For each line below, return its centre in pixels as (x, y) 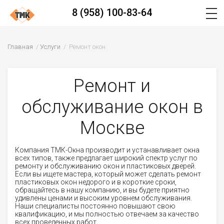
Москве (112, 128)
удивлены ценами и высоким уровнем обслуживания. (103, 198)
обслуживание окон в (112, 107)
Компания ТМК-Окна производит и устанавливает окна (107, 150)
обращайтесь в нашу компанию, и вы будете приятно (102, 190)
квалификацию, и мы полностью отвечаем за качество (107, 214)
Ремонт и (112, 86)
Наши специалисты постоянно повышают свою (95, 206)
